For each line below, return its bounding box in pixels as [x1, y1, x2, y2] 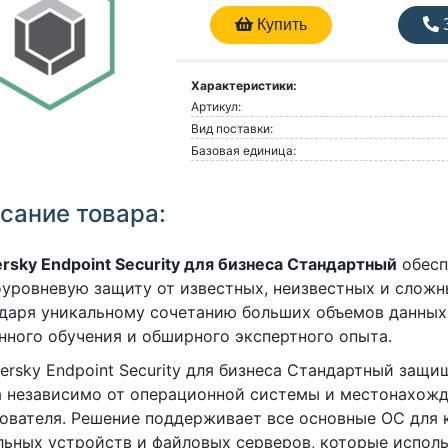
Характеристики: [190, 78, 297, 94]
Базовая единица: [190, 143, 296, 159]
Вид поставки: [190, 121, 273, 137]
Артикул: [190, 99, 241, 115]
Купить [253, 16, 308, 34]
